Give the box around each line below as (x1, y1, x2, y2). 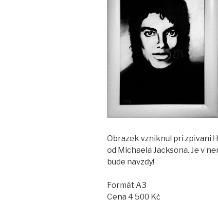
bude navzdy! (107, 157, 154, 167)
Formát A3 (107, 181, 146, 190)
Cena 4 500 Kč (107, 192, 161, 202)
